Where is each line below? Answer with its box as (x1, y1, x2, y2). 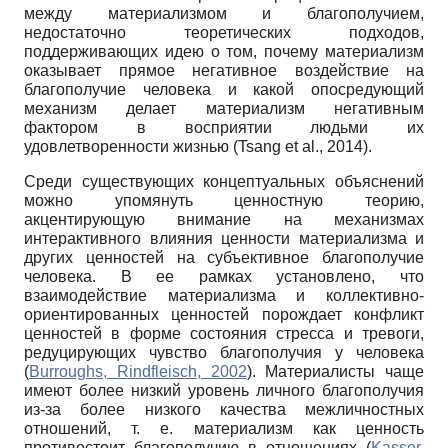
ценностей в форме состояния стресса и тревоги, (24, 324, 424, 342)
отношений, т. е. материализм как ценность (24, 419, 424, 437)
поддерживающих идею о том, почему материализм (24, 42, 424, 60)
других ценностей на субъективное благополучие (24, 248, 424, 266)
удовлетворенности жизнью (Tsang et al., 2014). (24, 137, 372, 155)
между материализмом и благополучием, (24, 4, 424, 22)
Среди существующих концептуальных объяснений (24, 172, 424, 190)
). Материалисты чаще (246, 362, 424, 380)
